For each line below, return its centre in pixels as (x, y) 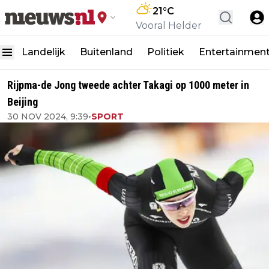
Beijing (23, 102)
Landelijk (44, 52)
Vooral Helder (169, 26)
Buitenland (106, 52)
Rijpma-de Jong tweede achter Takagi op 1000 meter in (128, 85)
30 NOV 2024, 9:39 (48, 116)
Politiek (166, 52)
